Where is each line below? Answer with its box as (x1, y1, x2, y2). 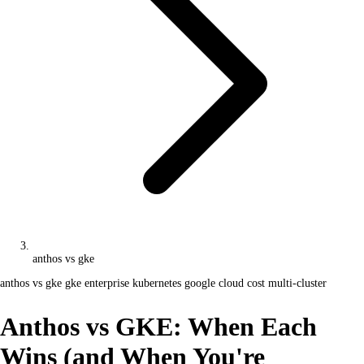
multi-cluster (268, 277, 327, 289)
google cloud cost (184, 277, 268, 289)
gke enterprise (65, 277, 132, 289)
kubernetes (132, 277, 184, 289)
